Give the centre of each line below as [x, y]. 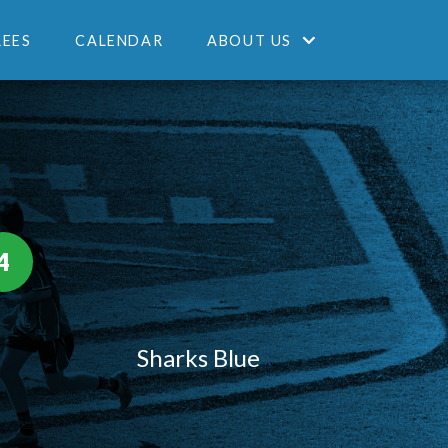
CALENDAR [119, 40]
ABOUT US [249, 40]
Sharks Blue [198, 357]
